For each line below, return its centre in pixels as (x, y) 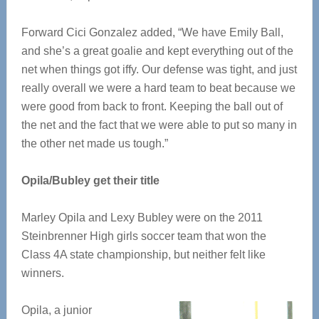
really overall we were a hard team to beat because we (158, 88)
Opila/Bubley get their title (90, 181)
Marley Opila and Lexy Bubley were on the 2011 (142, 218)
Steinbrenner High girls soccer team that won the (143, 236)
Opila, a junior (56, 310)
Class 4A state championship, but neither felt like (143, 255)
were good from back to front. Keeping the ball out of (152, 106)
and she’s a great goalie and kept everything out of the (157, 51)
